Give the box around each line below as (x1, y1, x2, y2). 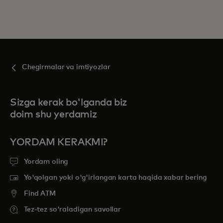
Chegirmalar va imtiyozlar (22, 63, 111, 71)
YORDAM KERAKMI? (10, 137, 108, 147)
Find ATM (24, 190, 56, 197)
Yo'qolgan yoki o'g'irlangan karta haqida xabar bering (24, 174, 207, 181)
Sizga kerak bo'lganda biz (10, 97, 127, 108)
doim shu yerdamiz (10, 109, 97, 119)
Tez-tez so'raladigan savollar (24, 206, 121, 213)
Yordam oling (24, 158, 69, 165)
